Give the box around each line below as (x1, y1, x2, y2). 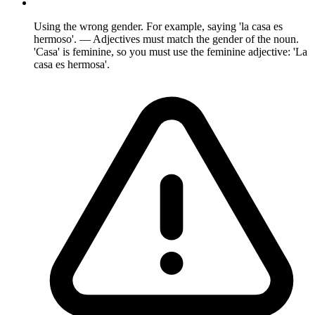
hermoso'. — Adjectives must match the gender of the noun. (34, 32, 299, 45)
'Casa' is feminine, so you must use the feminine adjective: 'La (34, 45, 307, 58)
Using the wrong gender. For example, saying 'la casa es (34, 20, 283, 32)
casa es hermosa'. (34, 58, 110, 70)
